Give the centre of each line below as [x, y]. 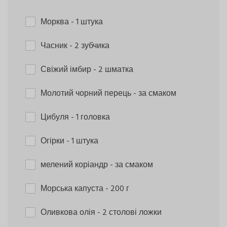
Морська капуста [73, 189]
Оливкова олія [69, 213]
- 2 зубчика [89, 46]
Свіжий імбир [67, 70]
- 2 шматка [113, 70]
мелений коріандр [75, 165]
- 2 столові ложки [129, 213]
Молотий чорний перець [87, 93]
